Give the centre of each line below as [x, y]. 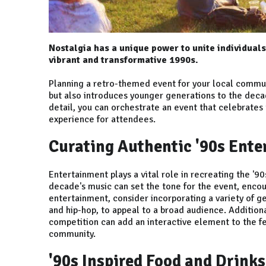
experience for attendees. [102, 120]
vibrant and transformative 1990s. [123, 60]
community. [72, 234]
